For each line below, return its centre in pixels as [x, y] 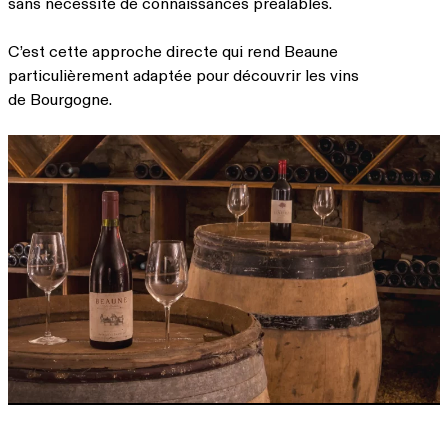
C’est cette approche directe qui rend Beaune [173, 50]
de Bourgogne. [60, 98]
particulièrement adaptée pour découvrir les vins [183, 74]
